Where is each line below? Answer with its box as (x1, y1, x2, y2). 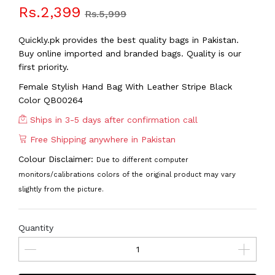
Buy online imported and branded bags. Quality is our (18, 48, 241, 58)
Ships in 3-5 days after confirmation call (27, 115, 198, 125)
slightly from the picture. (18, 185, 104, 193)
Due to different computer (96, 156, 188, 164)
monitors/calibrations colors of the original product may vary (18, 171, 236, 179)
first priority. (18, 62, 69, 72)
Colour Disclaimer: (18, 154, 96, 164)
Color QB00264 (18, 95, 83, 105)
